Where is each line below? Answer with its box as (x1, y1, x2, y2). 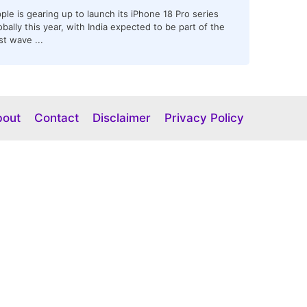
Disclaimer (93, 110, 151, 125)
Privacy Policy (164, 110, 244, 125)
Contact (34, 110, 79, 125)
